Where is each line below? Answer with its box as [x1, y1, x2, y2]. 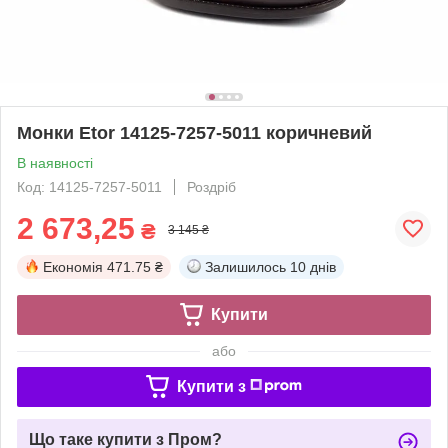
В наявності [17, 154, 93, 171]
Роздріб [187, 178, 236, 195]
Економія [43, 258, 103, 275]
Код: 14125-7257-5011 [17, 178, 162, 195]
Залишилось [205, 258, 286, 275]
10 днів [290, 258, 336, 275]
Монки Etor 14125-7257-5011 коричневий [17, 122, 372, 143]
